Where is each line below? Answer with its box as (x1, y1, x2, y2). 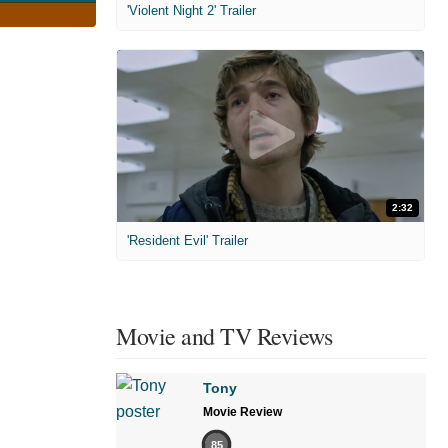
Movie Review (203, 405, 282, 420)
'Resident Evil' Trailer (127, 233, 248, 249)
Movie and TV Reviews (116, 320, 332, 353)
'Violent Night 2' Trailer (127, 2, 256, 18)
